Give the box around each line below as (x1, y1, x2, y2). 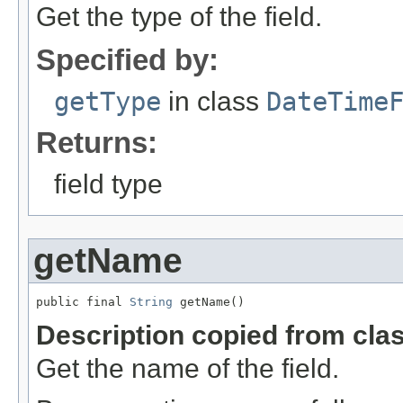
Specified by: (36, 43, 219, 77)
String (130, 295, 173, 309)
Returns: (36, 126, 157, 160)
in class (161, 86, 266, 117)
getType (54, 86, 161, 118)
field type (54, 169, 163, 200)
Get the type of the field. (36, 2, 322, 32)
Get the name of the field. (36, 354, 339, 384)
